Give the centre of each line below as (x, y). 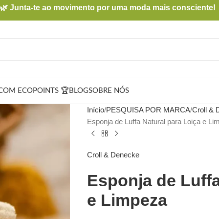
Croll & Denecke (113, 155)
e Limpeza (127, 200)
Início (95, 110)
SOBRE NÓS (109, 91)
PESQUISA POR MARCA (148, 110)
